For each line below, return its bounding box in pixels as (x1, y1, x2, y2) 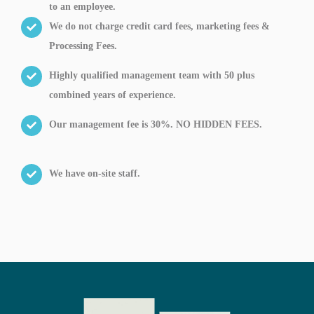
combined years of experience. (49, 90, 176, 101)
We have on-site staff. (49, 168, 140, 179)
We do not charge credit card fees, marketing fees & (49, 21, 270, 32)
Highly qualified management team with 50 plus (49, 70, 254, 81)
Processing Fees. (49, 41, 117, 52)
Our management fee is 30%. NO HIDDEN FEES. (49, 119, 262, 130)
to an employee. (49, 1, 116, 13)
